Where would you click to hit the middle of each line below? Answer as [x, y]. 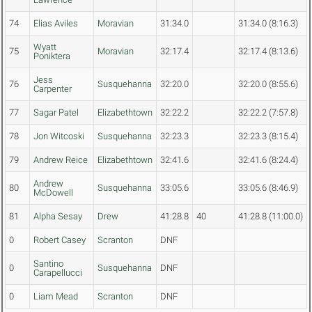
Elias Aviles [56, 24]
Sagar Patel [56, 113]
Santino [48, 264]
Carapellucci [58, 273]
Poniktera [52, 56]
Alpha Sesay [58, 217]
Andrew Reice [61, 160]
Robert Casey [60, 240]
